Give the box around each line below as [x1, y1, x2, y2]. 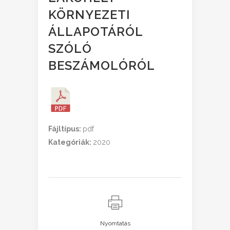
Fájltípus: [48, 125, 83, 133]
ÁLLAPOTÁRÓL [48, 24, 143, 39]
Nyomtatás [100, 220, 130, 227]
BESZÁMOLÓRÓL [48, 58, 155, 73]
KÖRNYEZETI [48, 7, 130, 22]
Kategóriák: [48, 138, 93, 146]
